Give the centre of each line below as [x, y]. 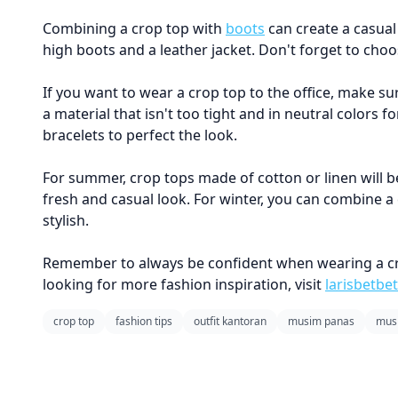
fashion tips [144, 321]
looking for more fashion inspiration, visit [184, 284]
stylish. [66, 220]
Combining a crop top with [134, 28]
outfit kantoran [230, 321]
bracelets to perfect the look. [140, 135]
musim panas [321, 321]
